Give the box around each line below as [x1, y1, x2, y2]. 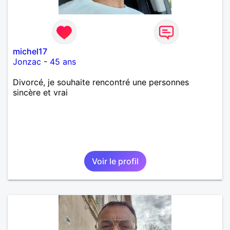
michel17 [13, 46, 47, 56]
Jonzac [13, 56, 41, 67]
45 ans [50, 56, 76, 67]
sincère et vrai [13, 87, 68, 98]
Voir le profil [91, 156, 139, 166]
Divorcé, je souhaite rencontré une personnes [13, 76, 189, 87]
